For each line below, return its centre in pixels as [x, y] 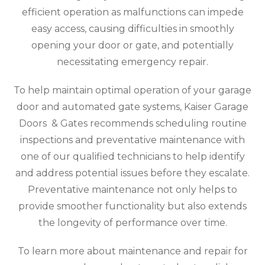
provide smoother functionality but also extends [132, 206]
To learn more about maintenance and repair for [132, 251]
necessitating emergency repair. [132, 62]
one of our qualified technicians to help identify [132, 156]
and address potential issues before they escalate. [132, 173]
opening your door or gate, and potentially [132, 45]
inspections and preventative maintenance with [132, 140]
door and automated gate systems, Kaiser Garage [132, 106]
